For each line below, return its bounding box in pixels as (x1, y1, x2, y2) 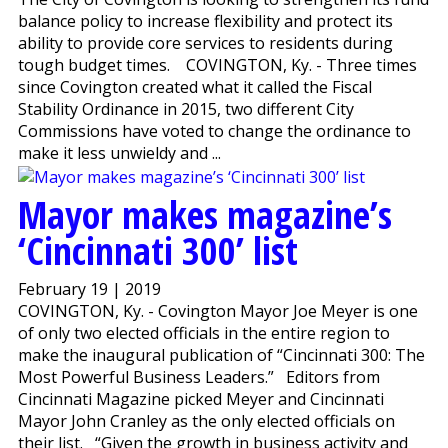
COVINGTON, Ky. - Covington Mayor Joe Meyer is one (17, 299, 418, 322)
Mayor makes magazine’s (17, 187, 392, 240)
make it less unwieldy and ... (17, 141, 221, 164)
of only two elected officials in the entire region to (17, 321, 390, 344)
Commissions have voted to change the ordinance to (17, 119, 411, 142)
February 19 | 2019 (17, 277, 161, 300)
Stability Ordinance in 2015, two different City (17, 97, 354, 120)
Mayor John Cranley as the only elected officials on (17, 409, 395, 432)
